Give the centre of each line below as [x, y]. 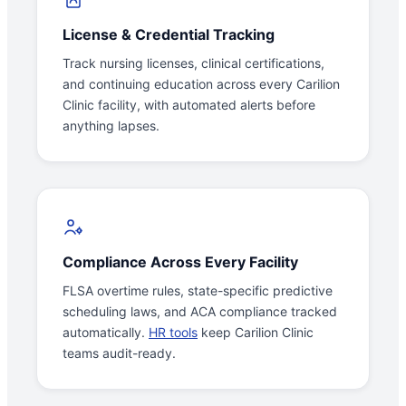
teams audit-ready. [119, 353]
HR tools [173, 333]
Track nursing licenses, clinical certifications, [193, 63]
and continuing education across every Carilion [201, 84]
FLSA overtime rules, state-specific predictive [198, 291]
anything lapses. [111, 126]
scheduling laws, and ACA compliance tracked [200, 312]
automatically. [106, 333]
